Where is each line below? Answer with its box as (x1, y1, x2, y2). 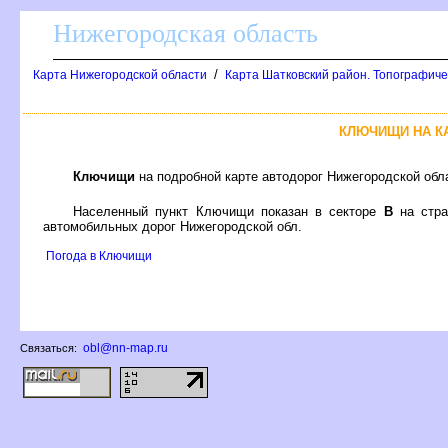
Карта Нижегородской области (33, 68, 207, 82)
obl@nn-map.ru (83, 341, 168, 355)
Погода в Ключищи (46, 248, 152, 263)
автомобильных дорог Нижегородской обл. (43, 218, 302, 234)
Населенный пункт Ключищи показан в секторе (73, 203, 384, 219)
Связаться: (20, 342, 80, 354)
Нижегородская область (53, 19, 318, 48)
